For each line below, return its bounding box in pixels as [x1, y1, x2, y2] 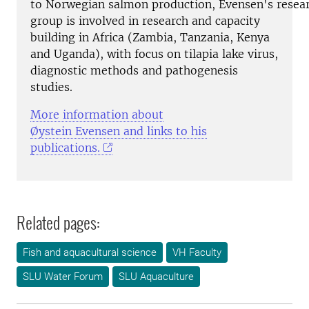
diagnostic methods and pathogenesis [30, 63, 238, 77]
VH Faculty [172, 246, 221, 259]
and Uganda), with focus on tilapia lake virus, [30, 46, 278, 61]
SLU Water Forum [23, 270, 103, 283]
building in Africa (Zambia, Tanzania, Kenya [30, 30, 270, 44]
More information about [30, 107, 163, 121]
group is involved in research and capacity [30, 13, 260, 28]
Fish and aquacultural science [23, 246, 157, 259]
